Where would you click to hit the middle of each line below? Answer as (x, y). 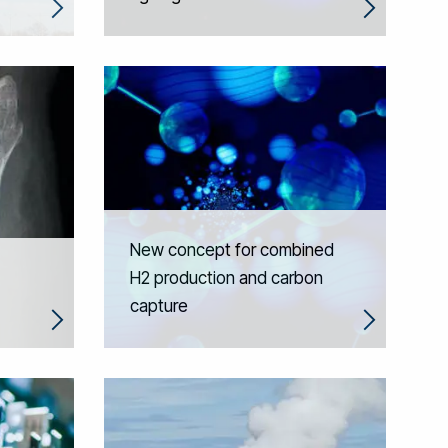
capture (158, 306)
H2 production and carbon (226, 278)
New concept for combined (231, 250)
